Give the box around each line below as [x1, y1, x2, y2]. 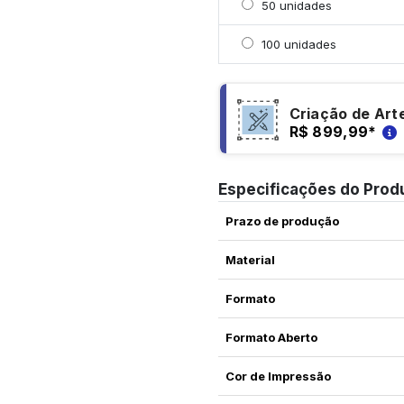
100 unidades [257, 37, 336, 52]
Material [225, 252, 275, 268]
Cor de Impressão [225, 369, 331, 384]
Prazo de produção [225, 214, 339, 229]
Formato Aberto [225, 330, 317, 345]
